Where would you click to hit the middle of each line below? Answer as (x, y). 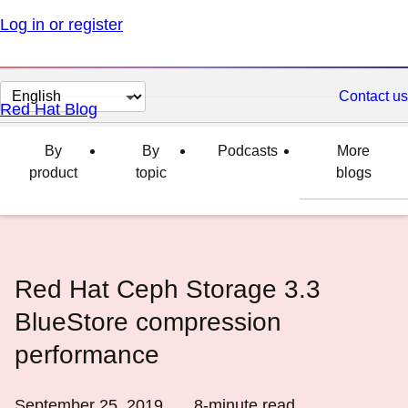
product (53, 173)
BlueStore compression (148, 322)
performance (87, 355)
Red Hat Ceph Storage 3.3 (168, 289)
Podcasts (247, 151)
